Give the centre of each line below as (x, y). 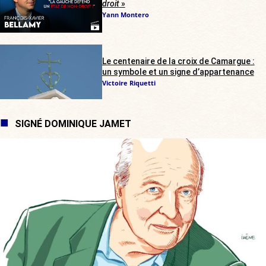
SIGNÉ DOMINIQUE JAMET (73, 123)
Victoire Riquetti (129, 83)
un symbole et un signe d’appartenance (178, 72)
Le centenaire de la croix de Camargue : (178, 61)
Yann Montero (125, 15)
